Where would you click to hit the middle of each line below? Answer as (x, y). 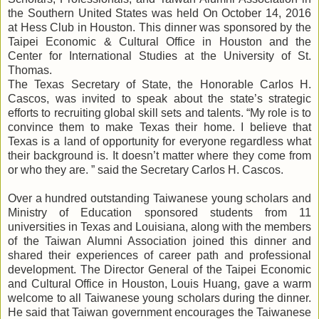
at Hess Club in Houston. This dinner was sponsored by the (159, 27)
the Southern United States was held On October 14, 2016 (159, 13)
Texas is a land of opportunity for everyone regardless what (159, 141)
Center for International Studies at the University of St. (159, 56)
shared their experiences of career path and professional (159, 255)
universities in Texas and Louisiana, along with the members (159, 226)
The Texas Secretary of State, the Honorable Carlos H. (159, 84)
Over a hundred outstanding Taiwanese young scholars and (159, 198)
